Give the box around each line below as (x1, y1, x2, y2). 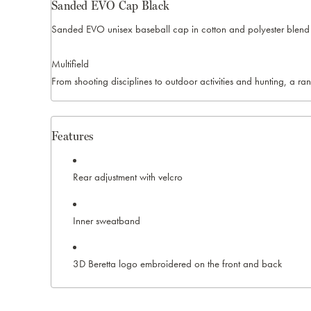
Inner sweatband (72, 213, 140, 228)
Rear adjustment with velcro (72, 170, 183, 185)
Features (51, 128, 93, 144)
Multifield (51, 57, 89, 71)
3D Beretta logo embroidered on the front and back (72, 256, 282, 271)
